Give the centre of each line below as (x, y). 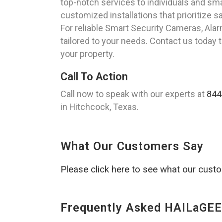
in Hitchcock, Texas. (100, 107)
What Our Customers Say (132, 146)
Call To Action (94, 77)
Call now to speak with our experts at (134, 94)
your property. (87, 54)
